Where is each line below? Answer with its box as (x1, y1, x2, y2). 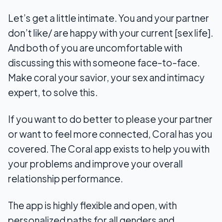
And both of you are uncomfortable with (8, 42, 182, 54)
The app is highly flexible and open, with (8, 199, 177, 212)
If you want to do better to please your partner (8, 113, 213, 125)
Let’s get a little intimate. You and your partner (8, 12, 209, 24)
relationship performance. (8, 172, 123, 185)
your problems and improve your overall (8, 158, 183, 170)
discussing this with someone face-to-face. (8, 56, 200, 69)
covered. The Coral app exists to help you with (8, 143, 210, 155)
